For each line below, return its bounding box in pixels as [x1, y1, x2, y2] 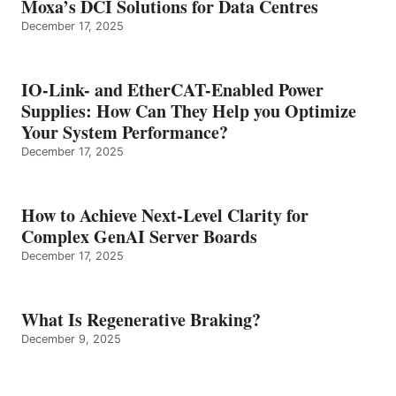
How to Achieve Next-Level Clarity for [21, 202, 308, 228]
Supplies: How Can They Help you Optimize [21, 97, 356, 124]
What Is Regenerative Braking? [21, 306, 261, 332]
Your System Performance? [21, 118, 228, 145]
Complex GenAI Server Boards [21, 223, 263, 249]
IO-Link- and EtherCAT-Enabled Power [21, 76, 324, 103]
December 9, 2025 [21, 331, 121, 346]
